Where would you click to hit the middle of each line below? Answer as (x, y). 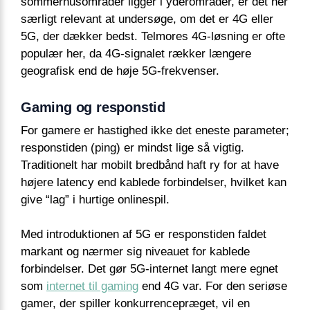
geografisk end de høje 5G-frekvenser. (120, 71)
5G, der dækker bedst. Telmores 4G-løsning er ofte (153, 36)
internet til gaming (92, 286)
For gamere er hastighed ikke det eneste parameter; (155, 130)
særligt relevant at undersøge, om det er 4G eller (147, 19)
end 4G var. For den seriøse (213, 286)
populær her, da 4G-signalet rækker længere (136, 53)
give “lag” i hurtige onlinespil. (95, 199)
